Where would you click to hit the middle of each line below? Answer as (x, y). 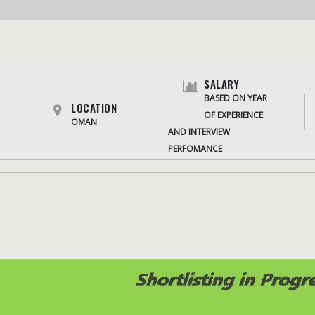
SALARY (221, 84)
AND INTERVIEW (199, 132)
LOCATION (94, 107)
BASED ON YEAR (236, 98)
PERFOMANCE (195, 149)
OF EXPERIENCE (233, 115)
